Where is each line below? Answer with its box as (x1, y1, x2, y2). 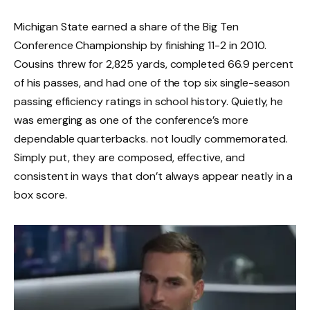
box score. (14, 187, 67, 202)
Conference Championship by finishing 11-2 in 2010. (14, 37, 266, 53)
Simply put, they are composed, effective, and (14, 149, 245, 165)
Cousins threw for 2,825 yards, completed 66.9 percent (14, 56, 293, 71)
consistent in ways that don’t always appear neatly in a (14, 168, 293, 183)
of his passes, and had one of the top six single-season (14, 75, 291, 90)
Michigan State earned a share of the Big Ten (14, 19, 239, 34)
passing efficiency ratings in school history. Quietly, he (14, 93, 284, 109)
